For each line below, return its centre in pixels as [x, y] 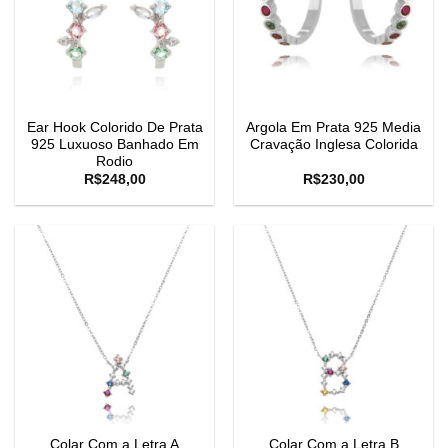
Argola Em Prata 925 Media [333, 127]
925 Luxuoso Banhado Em [114, 144]
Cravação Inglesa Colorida [333, 144]
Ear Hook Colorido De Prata [114, 127]
